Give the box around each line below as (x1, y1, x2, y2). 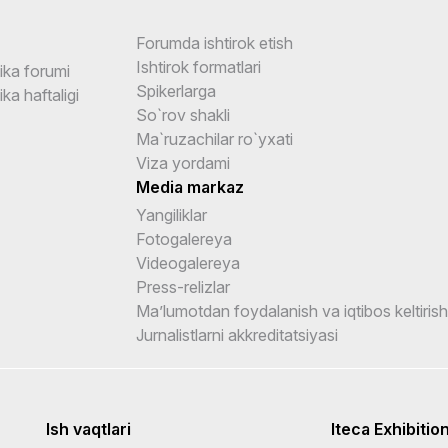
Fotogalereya (136, 229, 233, 249)
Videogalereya (136, 253, 241, 273)
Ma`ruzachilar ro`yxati (136, 129, 294, 149)
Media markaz (136, 177, 245, 197)
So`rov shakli (136, 105, 231, 125)
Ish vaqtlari (46, 419, 131, 439)
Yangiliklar (136, 205, 208, 225)
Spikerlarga (136, 81, 217, 101)
